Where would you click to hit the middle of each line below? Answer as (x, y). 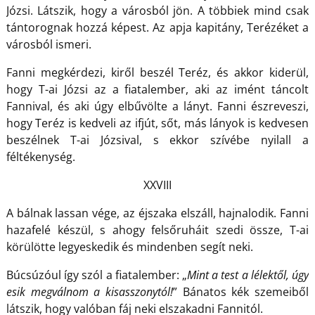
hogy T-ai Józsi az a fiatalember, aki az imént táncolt (157, 89)
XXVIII (157, 185)
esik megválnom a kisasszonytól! (89, 291)
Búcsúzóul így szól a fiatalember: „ (96, 275)
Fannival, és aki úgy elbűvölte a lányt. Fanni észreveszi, (157, 106)
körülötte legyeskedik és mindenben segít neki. (129, 246)
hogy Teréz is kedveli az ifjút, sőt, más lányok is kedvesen (157, 123)
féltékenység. (40, 156)
